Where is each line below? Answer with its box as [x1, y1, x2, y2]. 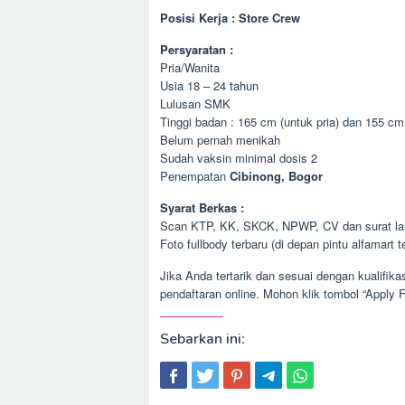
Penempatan [160, 167, 230, 184]
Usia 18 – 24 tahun [160, 77, 259, 94]
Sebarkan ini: [160, 329, 245, 349]
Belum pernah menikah [160, 131, 280, 148]
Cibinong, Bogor [230, 167, 323, 184]
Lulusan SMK [160, 95, 231, 112]
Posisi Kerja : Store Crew [160, 9, 300, 26]
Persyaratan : [160, 41, 233, 58]
